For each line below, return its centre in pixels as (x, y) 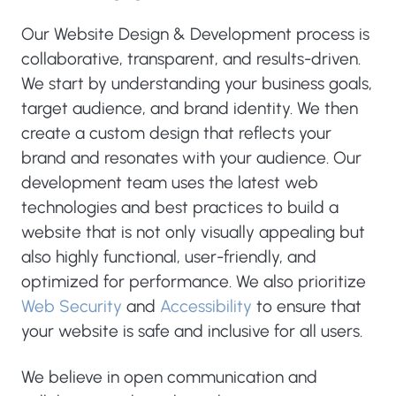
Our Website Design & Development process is (195, 34)
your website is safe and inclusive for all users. (192, 331)
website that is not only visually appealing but (193, 232)
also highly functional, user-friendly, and (169, 257)
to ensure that (307, 306)
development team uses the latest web (170, 183)
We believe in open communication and (169, 377)
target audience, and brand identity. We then (190, 108)
